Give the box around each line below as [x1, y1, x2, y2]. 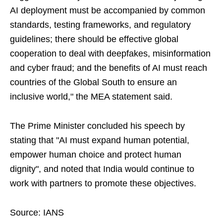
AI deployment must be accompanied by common [10, 5, 205, 16]
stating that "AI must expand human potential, [10, 135, 189, 146]
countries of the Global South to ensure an [10, 77, 177, 88]
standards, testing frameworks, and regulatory [10, 20, 191, 30]
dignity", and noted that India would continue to [10, 164, 194, 174]
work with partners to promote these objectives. [10, 178, 196, 189]
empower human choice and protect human [10, 150, 181, 160]
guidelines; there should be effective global [10, 34, 178, 45]
